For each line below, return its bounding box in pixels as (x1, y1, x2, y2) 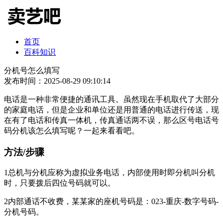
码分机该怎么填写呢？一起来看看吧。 (4, 126, 139, 135)
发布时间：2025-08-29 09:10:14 (4, 77, 111, 85)
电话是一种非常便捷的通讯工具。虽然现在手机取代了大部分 (4, 95, 219, 104)
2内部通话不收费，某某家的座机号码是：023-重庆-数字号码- (4, 197, 219, 206)
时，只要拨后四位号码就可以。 (4, 179, 115, 188)
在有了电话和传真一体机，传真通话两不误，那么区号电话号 (4, 116, 219, 124)
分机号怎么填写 (4, 66, 60, 75)
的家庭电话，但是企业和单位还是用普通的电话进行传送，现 (4, 106, 219, 114)
